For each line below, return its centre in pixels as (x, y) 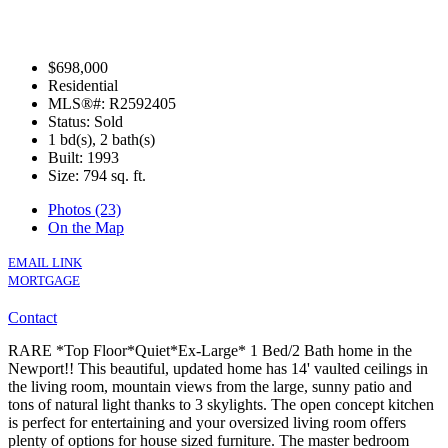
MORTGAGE (44, 280)
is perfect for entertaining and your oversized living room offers (207, 422)
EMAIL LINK (45, 262)
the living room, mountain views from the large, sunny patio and (210, 386)
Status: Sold (85, 121)
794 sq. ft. (114, 175)
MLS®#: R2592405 (112, 103)
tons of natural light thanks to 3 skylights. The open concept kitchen (221, 404)
